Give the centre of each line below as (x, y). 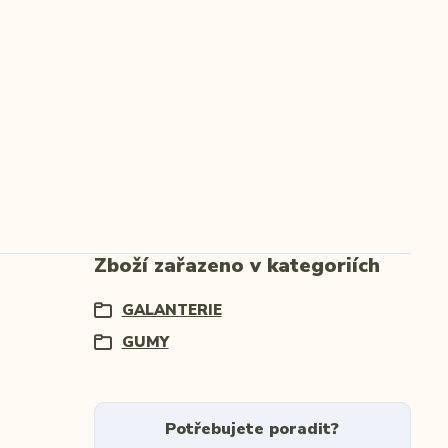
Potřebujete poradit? (252, 429)
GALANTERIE (171, 310)
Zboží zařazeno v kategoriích (236, 266)
